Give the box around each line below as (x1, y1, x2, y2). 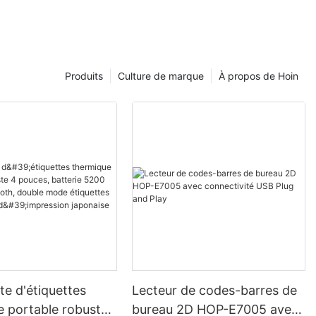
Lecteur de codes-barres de (132, 282, 298, 298)
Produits (65, 69, 103, 82)
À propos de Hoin (219, 69, 298, 82)
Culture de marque (118, 69, 204, 82)
